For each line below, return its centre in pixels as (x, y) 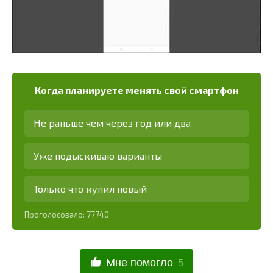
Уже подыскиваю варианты (98, 155)
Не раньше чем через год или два (112, 122)
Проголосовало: (55, 214)
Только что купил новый (90, 188)
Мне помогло (140, 262)
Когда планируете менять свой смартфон (136, 90)
